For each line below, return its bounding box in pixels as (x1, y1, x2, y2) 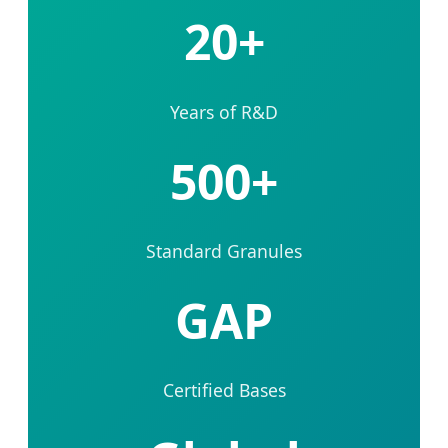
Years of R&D (170, 99, 278, 124)
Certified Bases (162, 378, 286, 403)
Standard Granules (146, 239, 302, 264)
